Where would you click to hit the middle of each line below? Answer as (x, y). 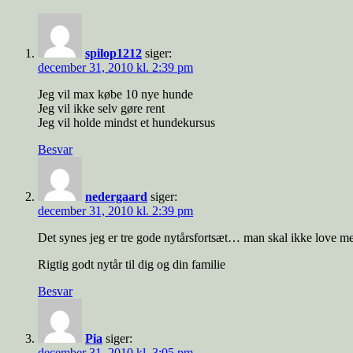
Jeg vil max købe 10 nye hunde (115, 95)
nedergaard (116, 197)
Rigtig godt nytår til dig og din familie (132, 265)
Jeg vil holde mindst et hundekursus (126, 123)
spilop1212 (113, 54)
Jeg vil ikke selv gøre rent (101, 109)
